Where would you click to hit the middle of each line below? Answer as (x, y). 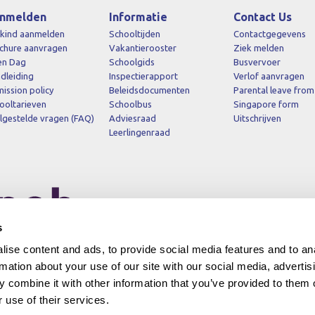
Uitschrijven (257, 118)
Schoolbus (130, 104)
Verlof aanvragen (269, 76)
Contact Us (263, 17)
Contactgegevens (270, 33)
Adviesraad (133, 118)
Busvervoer (257, 62)
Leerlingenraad (140, 132)
